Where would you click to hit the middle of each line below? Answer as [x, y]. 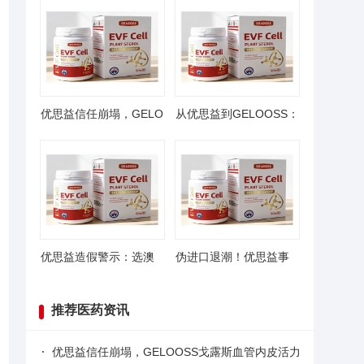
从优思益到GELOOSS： [237, 114]
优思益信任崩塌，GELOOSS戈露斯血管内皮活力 [176, 352]
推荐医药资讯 [90, 310]
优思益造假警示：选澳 [97, 257]
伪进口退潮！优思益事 [232, 257]
